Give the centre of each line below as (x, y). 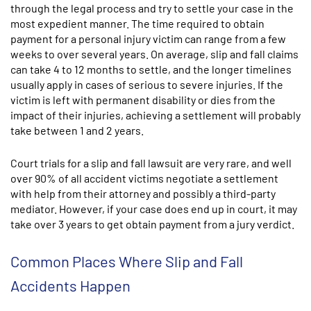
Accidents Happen (70, 285)
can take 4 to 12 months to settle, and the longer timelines (151, 69)
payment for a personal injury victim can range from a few (148, 39)
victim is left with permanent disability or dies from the (143, 100)
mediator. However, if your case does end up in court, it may (154, 209)
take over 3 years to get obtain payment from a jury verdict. (152, 224)
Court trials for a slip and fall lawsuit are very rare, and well (151, 163)
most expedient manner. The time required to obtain (137, 23)
